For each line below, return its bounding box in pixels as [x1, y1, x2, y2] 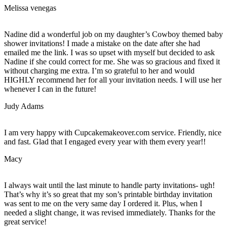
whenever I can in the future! [4, 85, 96, 94]
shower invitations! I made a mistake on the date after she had [4, 39, 200, 48]
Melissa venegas [4, 4, 56, 13]
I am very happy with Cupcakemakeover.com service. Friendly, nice [4, 128, 221, 137]
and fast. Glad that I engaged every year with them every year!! [4, 137, 206, 146]
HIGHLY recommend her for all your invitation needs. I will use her [4, 75, 221, 85]
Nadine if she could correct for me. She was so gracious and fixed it [4, 57, 220, 66]
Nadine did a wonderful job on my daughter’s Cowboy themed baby [4, 30, 223, 39]
